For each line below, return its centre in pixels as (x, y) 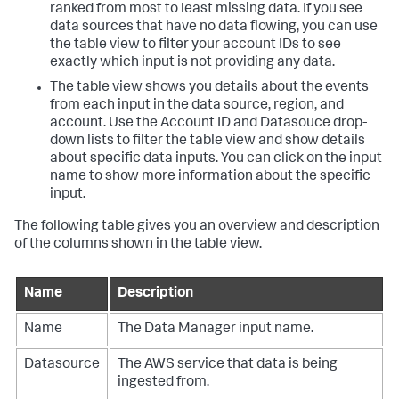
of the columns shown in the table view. (138, 245)
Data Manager (190, 330)
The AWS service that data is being (228, 365)
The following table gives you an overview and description (197, 227)
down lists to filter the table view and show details (208, 142)
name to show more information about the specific (210, 177)
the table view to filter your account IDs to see (195, 45)
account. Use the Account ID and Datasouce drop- (208, 124)
